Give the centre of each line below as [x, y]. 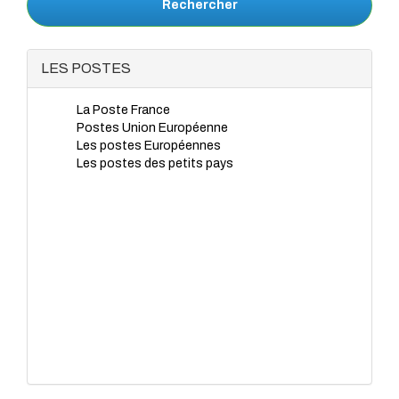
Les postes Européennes [149, 146]
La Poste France [123, 110]
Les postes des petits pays [155, 163]
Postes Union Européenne [152, 128]
